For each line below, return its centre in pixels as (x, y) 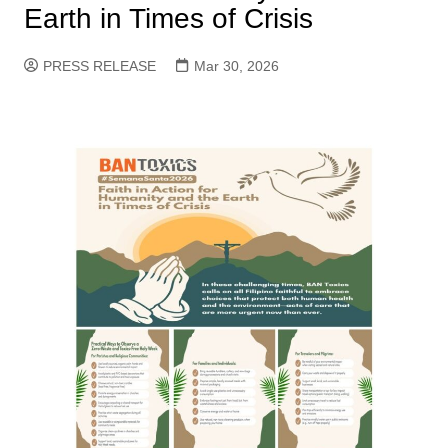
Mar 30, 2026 (236, 66)
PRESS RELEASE (99, 66)
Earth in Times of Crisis (168, 18)
